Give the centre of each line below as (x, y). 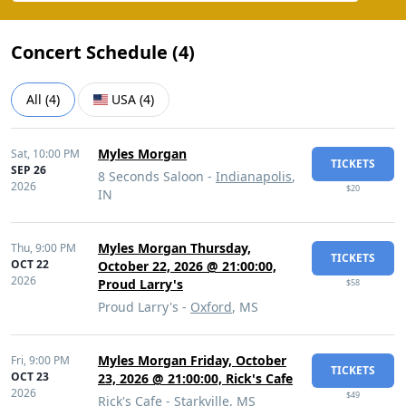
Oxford (211, 307)
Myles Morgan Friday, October (192, 360)
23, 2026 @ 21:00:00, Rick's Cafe (195, 378)
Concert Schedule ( (95, 52)
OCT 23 (30, 377)
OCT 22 (30, 264)
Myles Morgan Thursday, (174, 248)
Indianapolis (254, 176)
